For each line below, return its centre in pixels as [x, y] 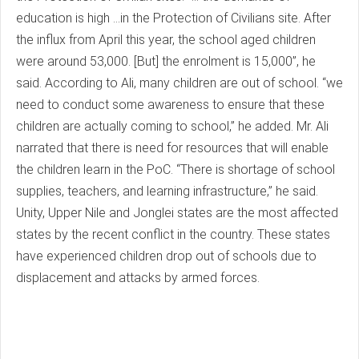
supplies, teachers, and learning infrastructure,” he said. [167, 191]
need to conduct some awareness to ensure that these [170, 105]
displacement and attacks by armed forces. [138, 278]
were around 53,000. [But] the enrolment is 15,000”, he [166, 61]
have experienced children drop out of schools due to [166, 256]
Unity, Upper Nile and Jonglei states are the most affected [177, 213]
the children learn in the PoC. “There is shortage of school [175, 169]
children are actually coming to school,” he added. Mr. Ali [172, 126]
